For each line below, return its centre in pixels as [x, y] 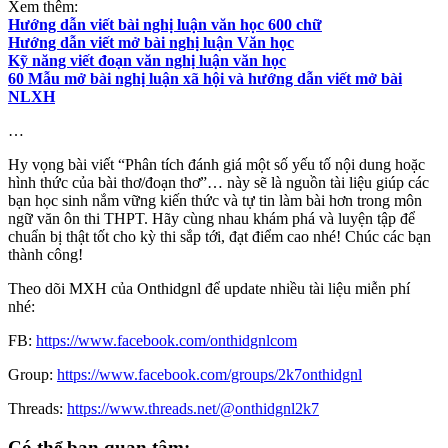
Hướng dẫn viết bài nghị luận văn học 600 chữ [165, 25]
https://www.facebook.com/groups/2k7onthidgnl [209, 375]
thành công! [45, 255]
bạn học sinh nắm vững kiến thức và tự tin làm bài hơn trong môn [215, 201]
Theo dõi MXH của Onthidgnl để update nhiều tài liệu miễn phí [209, 289]
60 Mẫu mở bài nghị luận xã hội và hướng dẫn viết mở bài [205, 79]
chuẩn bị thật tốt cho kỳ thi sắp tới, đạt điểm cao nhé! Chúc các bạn [219, 237]
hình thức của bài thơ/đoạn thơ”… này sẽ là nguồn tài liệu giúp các [218, 183]
